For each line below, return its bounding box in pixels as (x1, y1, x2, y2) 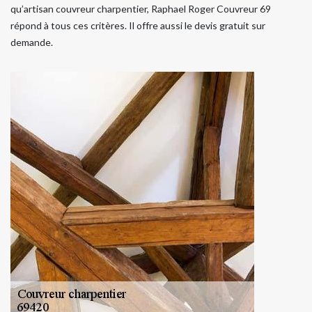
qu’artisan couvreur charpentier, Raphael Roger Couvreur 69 (10, 2, 271, 15)
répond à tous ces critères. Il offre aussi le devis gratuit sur (10, 19, 265, 31)
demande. (10, 36, 53, 48)
